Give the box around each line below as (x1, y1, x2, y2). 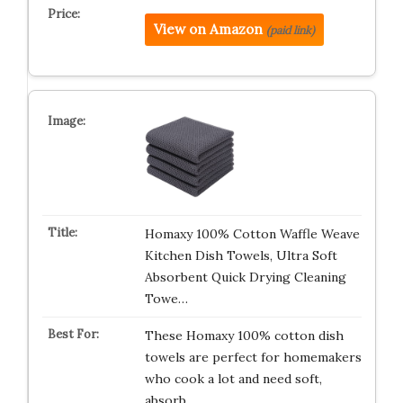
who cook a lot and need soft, (144, 371, 322, 387)
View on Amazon (153, 21, 263, 38)
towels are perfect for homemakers (144, 349, 362, 365)
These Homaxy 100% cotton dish (144, 327, 344, 344)
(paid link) (265, 23, 315, 37)
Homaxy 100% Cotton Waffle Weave (144, 226, 360, 242)
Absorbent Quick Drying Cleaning (144, 269, 346, 285)
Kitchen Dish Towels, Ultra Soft (144, 247, 337, 264)
